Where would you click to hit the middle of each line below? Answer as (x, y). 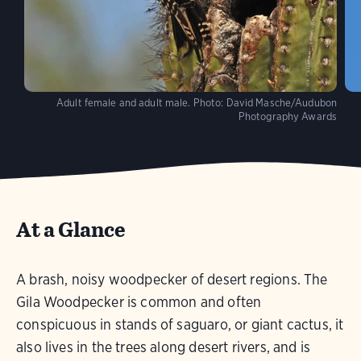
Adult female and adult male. (124, 103)
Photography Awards (287, 116)
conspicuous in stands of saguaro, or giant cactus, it (180, 324)
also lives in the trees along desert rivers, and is (164, 347)
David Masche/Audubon (281, 103)
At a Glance (71, 229)
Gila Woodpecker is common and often (139, 302)
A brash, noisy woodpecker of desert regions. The (172, 279)
